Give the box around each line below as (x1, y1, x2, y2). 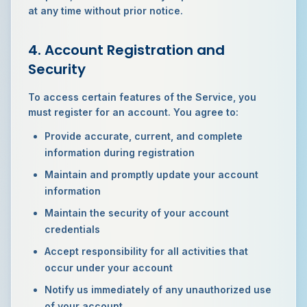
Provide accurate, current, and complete (45, 130, 243, 142)
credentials (45, 223, 100, 235)
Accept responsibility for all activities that (45, 245, 248, 257)
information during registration (45, 147, 195, 158)
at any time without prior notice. (28, 5, 183, 16)
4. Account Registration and (28, 40, 225, 60)
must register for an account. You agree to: (28, 106, 238, 118)
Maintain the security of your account (45, 207, 229, 219)
